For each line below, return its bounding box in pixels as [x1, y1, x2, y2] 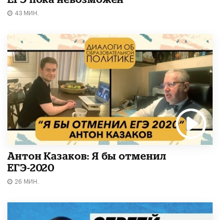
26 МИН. [15, 175, 39, 185]
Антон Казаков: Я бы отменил [7, 149, 166, 162]
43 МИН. [15, 7, 39, 17]
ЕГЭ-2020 [7, 161, 55, 173]
